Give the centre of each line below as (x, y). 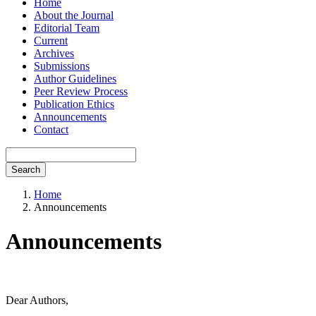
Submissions (62, 66)
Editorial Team (67, 28)
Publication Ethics (74, 104)
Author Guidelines (75, 78)
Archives (54, 53)
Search (26, 169)
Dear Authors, (37, 300)
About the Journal (74, 15)
